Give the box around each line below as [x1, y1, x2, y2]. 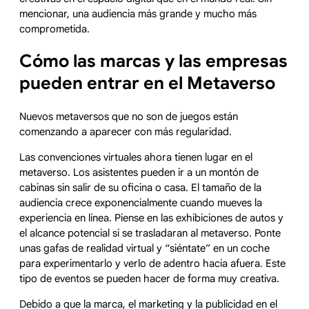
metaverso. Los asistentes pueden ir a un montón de [19, 166, 259, 179]
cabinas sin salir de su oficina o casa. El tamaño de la [19, 181, 261, 195]
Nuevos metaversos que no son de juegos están [19, 110, 238, 123]
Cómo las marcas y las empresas [19, 50, 288, 72]
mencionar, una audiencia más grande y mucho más [19, 7, 257, 20]
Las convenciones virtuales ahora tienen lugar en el [19, 151, 252, 164]
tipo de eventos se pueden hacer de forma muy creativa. [19, 272, 282, 286]
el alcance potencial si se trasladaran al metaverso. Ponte [19, 227, 281, 240]
